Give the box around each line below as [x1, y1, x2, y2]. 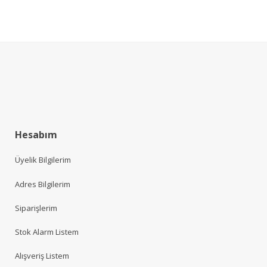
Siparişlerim [15, 202, 57, 213]
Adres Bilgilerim [15, 178, 70, 190]
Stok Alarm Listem [15, 226, 79, 237]
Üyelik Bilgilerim [15, 154, 71, 166]
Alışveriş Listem [15, 250, 69, 262]
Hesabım [15, 128, 57, 141]
